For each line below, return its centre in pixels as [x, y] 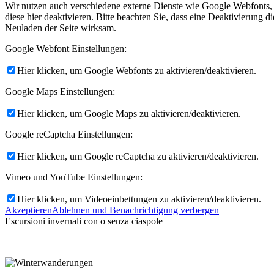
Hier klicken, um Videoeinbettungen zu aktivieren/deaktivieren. [139, 199]
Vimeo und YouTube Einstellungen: [74, 177]
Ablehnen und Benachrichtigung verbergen [135, 210]
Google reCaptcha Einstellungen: [69, 135]
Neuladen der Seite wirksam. [61, 28]
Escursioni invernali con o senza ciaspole [84, 221]
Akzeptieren [28, 210]
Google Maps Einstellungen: [60, 92]
